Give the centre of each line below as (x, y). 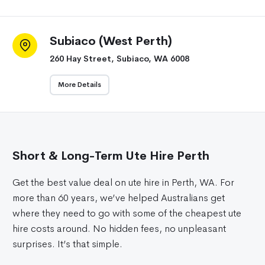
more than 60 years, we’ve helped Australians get (119, 198)
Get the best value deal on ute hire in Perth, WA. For (123, 182)
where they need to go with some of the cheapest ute (127, 213)
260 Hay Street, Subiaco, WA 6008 (119, 58)
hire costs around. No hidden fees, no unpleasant (119, 228)
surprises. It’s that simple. (67, 244)
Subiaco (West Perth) (111, 41)
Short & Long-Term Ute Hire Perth (111, 156)
